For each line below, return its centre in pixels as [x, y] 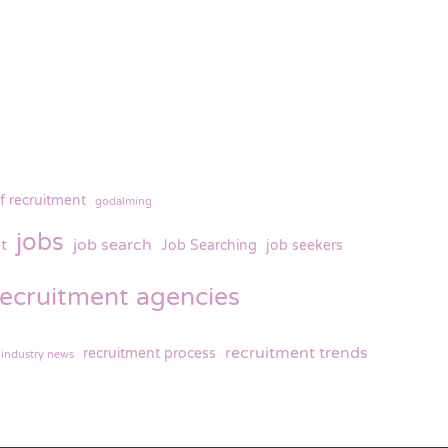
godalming [123, 201]
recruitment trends [296, 352]
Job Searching [209, 245]
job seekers [304, 245]
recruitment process [149, 353]
